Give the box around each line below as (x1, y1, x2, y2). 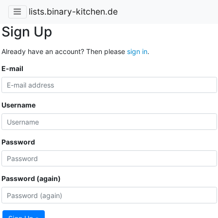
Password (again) (1, 174, 61, 183)
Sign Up (1, 23, 52, 40)
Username (1, 101, 36, 109)
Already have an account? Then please (1, 47, 127, 55)
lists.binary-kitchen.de (28, 6, 118, 17)
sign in (127, 47, 147, 55)
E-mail (1, 64, 23, 73)
